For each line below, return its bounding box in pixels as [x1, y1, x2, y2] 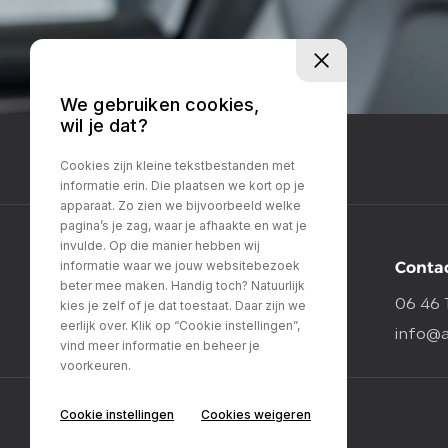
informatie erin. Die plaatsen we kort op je [60, 178, 305, 194]
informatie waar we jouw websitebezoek [60, 258, 300, 274]
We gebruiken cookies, [60, 94, 260, 116]
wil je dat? [60, 115, 148, 137]
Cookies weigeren [201, 407, 311, 422]
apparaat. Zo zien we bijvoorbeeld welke [60, 198, 301, 214]
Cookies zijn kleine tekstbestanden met [60, 158, 295, 174]
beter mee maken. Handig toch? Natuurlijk [60, 278, 305, 294]
